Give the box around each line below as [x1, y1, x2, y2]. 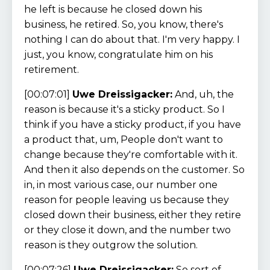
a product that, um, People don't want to [24, 133, 223, 145]
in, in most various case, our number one [24, 178, 218, 190]
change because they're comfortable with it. [24, 148, 237, 160]
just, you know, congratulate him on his [24, 48, 213, 60]
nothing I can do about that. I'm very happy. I [24, 33, 240, 45]
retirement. [24, 63, 79, 75]
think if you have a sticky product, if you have [24, 118, 241, 130]
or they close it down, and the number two [24, 224, 231, 236]
